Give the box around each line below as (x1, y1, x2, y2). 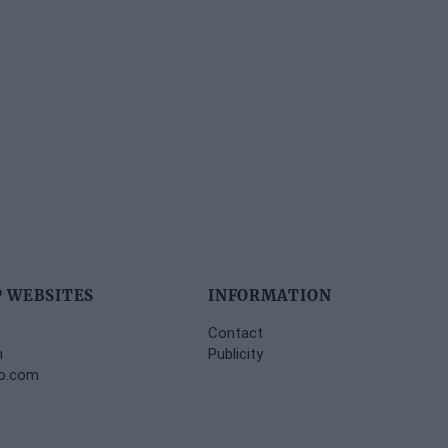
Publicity (208, 344, 263, 364)
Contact (208, 323, 263, 343)
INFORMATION (208, 286, 332, 306)
